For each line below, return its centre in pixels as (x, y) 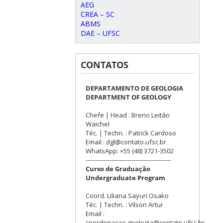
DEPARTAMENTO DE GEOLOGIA (134, 88)
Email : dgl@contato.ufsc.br (126, 142)
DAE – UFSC (100, 33)
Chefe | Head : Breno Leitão (128, 115)
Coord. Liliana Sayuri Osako (127, 196)
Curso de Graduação (118, 169)
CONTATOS (105, 65)
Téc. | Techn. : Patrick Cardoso (131, 133)
